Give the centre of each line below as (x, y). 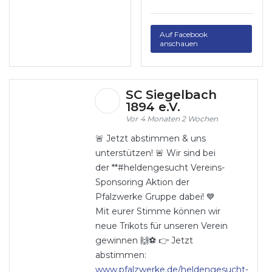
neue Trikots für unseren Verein (161, 226)
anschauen (179, 43)
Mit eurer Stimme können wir (158, 211)
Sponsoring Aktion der (142, 182)
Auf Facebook (184, 34)
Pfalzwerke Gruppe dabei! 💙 (155, 197)
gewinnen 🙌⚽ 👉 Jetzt (144, 240)
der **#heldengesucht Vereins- (160, 168)
